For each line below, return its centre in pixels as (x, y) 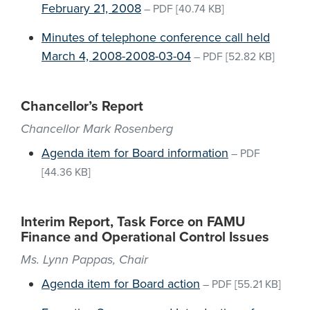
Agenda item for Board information (135, 153)
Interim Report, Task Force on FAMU (133, 222)
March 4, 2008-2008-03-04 (116, 56)
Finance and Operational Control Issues (145, 237)
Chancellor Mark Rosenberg (97, 129)
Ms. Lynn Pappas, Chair (84, 259)
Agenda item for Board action (121, 284)
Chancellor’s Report (82, 107)
